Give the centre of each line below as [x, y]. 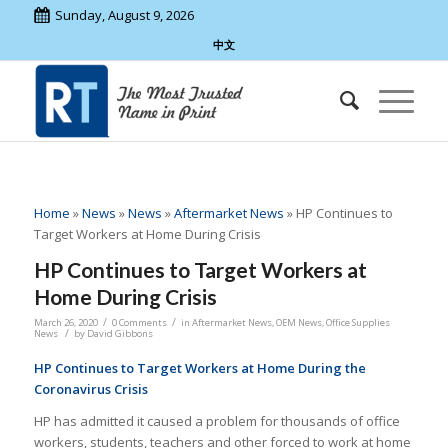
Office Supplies [357, 323]
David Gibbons [119, 334]
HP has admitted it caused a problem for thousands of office [216, 421]
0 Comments [139, 323]
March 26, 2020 [65, 323]
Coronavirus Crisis [90, 389]
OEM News [298, 323]
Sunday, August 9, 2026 [124, 15]
